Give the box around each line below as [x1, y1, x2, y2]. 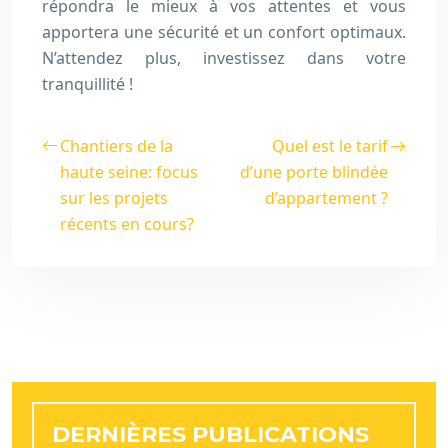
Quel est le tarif [272, 135, 388, 157]
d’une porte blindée [240, 161, 388, 183]
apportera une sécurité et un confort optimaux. [42, 21, 406, 43]
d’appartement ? [265, 187, 388, 209]
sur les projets [60, 187, 168, 209]
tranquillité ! [42, 73, 133, 95]
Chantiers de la [60, 135, 173, 157]
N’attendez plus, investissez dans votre [42, 47, 406, 69]
